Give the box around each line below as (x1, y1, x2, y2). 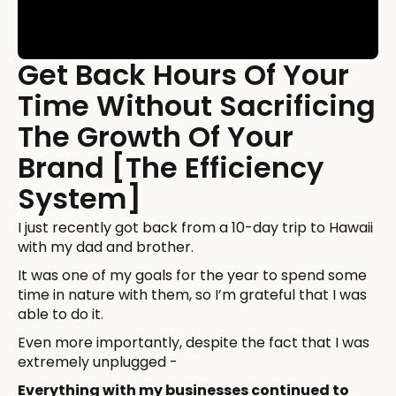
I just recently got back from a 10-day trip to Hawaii (18, 217, 373, 238)
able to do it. (18, 303, 103, 324)
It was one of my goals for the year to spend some (18, 264, 367, 286)
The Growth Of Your (18, 116, 293, 156)
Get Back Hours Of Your (18, 54, 349, 95)
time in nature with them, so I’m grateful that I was (18, 284, 367, 305)
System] (18, 178, 141, 218)
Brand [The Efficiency (18, 147, 324, 187)
